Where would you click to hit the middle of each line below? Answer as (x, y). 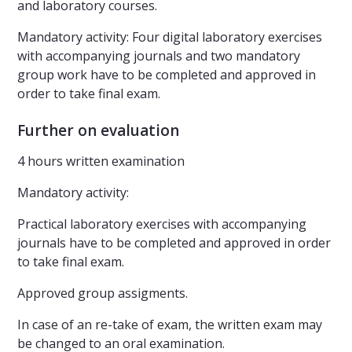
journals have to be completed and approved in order (174, 243)
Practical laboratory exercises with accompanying (162, 224)
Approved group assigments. (103, 293)
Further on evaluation (98, 131)
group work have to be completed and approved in (167, 75)
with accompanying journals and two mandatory (159, 56)
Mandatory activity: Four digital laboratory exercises (170, 37)
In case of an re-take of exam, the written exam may (170, 325)
